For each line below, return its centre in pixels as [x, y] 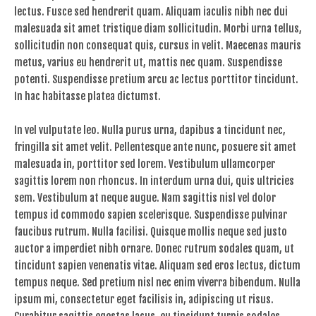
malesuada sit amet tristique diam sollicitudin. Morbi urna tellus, [158, 29]
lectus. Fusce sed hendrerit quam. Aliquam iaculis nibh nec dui [151, 12]
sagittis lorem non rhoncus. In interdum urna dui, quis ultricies [154, 181]
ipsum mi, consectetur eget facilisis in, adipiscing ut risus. [144, 299]
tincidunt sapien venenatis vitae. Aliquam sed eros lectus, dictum [157, 266]
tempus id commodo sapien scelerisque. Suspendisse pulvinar [151, 215]
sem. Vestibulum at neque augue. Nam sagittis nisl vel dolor [145, 198]
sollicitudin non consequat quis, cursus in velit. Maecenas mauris [158, 45]
